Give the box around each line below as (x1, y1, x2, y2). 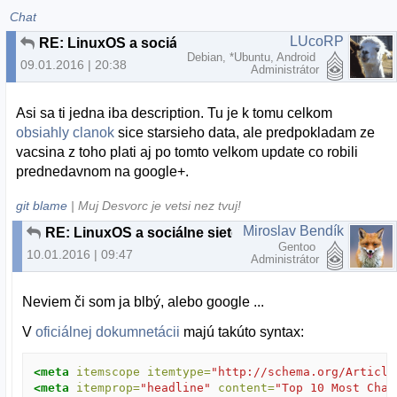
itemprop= (76, 381, 141, 395)
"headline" (140, 381, 212, 395)
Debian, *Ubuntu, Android (187, 51, 319, 65)
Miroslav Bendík (243, 223, 344, 239)
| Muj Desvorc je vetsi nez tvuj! (67, 199, 242, 214)
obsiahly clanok (16, 124, 115, 140)
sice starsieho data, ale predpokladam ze (114, 124, 376, 140)
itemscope (76, 365, 141, 379)
